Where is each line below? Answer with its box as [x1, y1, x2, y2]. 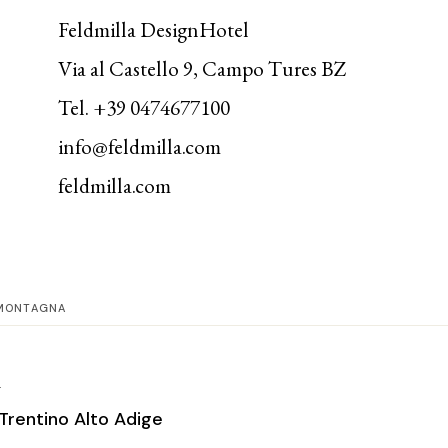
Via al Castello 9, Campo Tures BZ [58, 54, 348, 82]
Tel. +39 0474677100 [58, 93, 231, 121]
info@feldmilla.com [58, 132, 222, 160]
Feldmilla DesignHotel [58, 15, 250, 43]
